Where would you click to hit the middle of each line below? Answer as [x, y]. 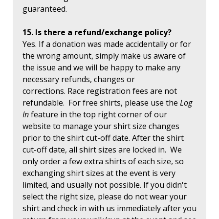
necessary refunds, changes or [79, 79]
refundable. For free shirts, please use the [101, 102]
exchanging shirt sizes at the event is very [99, 173]
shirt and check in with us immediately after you [109, 208]
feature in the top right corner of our [98, 114]
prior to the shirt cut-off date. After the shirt [103, 138]
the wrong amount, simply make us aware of [104, 55]
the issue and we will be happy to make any [101, 67]
